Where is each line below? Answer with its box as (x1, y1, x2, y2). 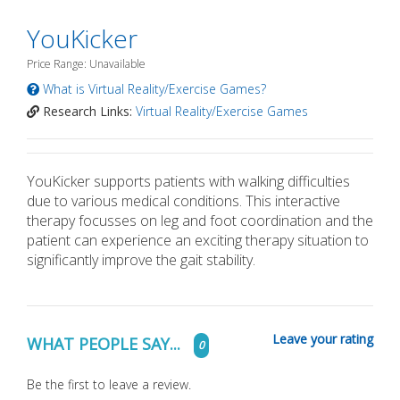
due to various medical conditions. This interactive (27, 191, 340, 211)
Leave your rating (272, 330, 373, 347)
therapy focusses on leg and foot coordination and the (27, 211, 373, 230)
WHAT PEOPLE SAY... (27, 332, 185, 354)
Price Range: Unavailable (27, 56, 146, 71)
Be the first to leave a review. (27, 376, 191, 393)
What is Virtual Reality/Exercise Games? (39, 80, 266, 97)
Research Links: (43, 103, 132, 120)
